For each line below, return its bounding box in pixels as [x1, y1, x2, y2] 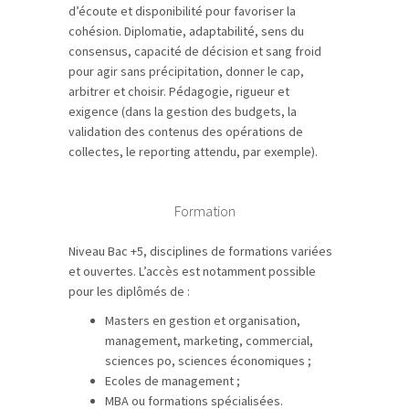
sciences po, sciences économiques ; [105, 352, 311, 369]
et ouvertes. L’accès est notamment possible [68, 263, 316, 279]
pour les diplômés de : [68, 283, 190, 299]
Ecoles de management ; [105, 372, 240, 389]
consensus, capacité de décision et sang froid [68, 43, 321, 59]
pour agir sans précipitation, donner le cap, [68, 63, 304, 79]
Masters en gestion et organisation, [105, 312, 300, 329]
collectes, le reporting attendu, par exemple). [68, 143, 318, 160]
